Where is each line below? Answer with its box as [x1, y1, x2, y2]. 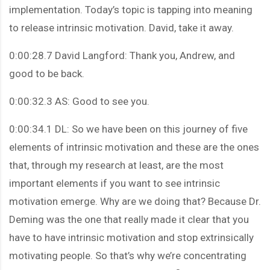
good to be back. [9, 67, 84, 80]
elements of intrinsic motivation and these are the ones [9, 140, 259, 153]
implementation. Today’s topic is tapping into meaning [9, 3, 253, 16]
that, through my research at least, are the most [9, 159, 224, 171]
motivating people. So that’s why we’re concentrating [9, 249, 246, 262]
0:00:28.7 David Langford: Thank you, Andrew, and [9, 49, 235, 61]
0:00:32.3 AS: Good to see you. [9, 95, 149, 107]
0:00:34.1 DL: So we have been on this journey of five [9, 122, 248, 135]
